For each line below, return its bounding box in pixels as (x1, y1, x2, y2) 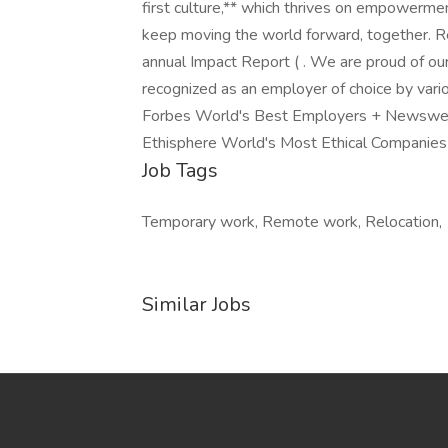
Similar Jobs (142, 291, 251, 318)
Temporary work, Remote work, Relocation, (142, 211, 442, 233)
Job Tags (142, 157, 218, 184)
